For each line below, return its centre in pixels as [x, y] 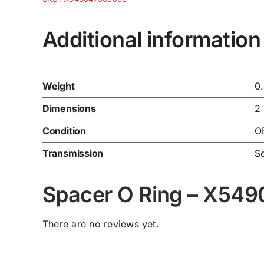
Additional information [151, 39]
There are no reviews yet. [100, 224]
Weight [58, 86]
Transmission [73, 154]
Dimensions [69, 109]
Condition [64, 131]
